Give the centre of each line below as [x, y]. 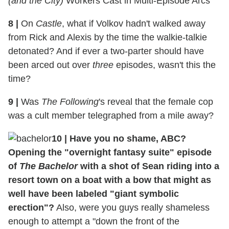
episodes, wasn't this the [165, 65]
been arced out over [50, 65]
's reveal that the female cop [156, 101]
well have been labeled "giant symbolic [94, 193]
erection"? [31, 207]
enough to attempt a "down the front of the [94, 221]
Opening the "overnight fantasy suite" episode [110, 152]
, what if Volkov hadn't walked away [134, 23]
